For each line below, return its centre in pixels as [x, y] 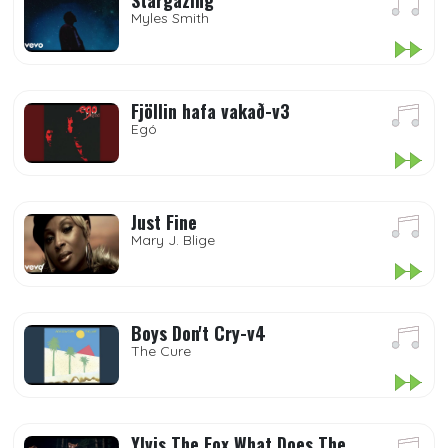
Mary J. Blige [173, 240]
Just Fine [164, 222]
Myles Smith [170, 18]
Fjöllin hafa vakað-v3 [210, 111]
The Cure [161, 351]
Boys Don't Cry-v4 [198, 333]
